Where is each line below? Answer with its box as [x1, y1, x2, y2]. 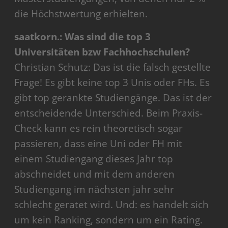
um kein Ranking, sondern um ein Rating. [14, 213, 203, 227]
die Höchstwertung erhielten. [14, 7, 148, 21]
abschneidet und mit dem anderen [14, 167, 175, 181]
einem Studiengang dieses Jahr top [14, 152, 174, 166]
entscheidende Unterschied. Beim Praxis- [14, 106, 203, 120]
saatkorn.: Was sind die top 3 [14, 30, 151, 44]
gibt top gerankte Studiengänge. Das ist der [14, 91, 212, 105]
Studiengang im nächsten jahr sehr [14, 183, 175, 196]
